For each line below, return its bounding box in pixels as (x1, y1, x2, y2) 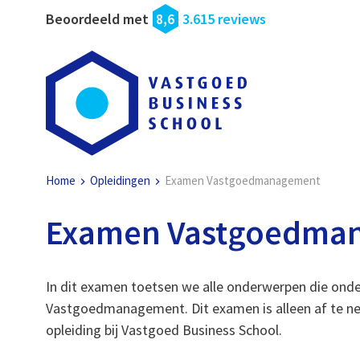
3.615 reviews (182, 10, 267, 28)
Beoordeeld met (46, 10, 149, 28)
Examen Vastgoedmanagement (165, 173, 321, 189)
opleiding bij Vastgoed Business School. (46, 320, 283, 339)
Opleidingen (90, 173, 151, 189)
